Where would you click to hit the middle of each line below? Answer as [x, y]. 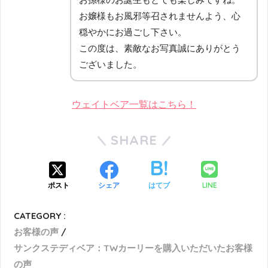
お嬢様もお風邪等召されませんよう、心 [160, 16]
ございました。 [110, 65]
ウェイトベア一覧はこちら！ [134, 105]
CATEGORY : [40, 216]
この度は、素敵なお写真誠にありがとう [160, 48]
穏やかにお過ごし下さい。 [133, 32]
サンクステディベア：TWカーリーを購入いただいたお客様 [133, 248]
